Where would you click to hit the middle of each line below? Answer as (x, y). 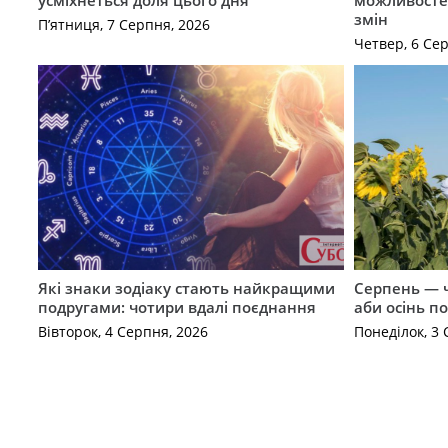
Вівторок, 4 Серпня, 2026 (122, 332)
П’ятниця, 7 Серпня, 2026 (123, 25)
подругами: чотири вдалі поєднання (176, 306)
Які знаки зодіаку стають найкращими (186, 287)
